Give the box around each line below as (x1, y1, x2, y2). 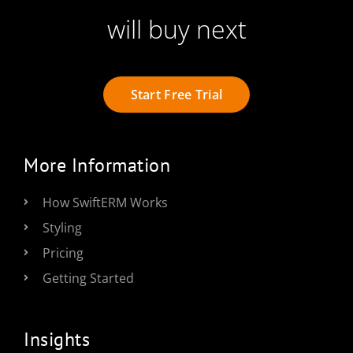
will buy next (106, 12, 247, 46)
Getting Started (43, 269, 134, 287)
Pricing (43, 244, 84, 262)
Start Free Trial (130, 86, 223, 103)
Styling (43, 219, 82, 236)
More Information (24, 153, 170, 177)
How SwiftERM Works (43, 194, 168, 211)
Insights (24, 327, 90, 351)
